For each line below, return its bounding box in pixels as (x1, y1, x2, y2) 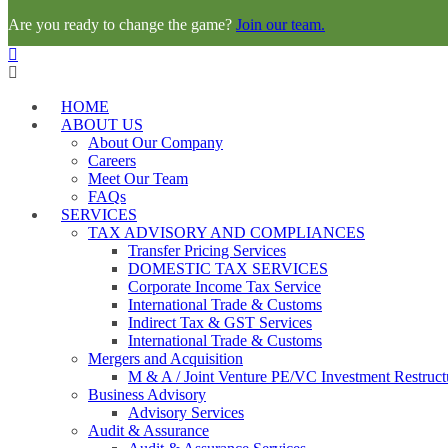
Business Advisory (88, 386, 206, 403)
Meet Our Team (88, 170, 188, 187)
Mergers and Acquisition (88, 350, 243, 367)
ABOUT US (61, 116, 143, 133)
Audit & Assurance (88, 422, 209, 439)
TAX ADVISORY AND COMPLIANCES (88, 224, 365, 241)
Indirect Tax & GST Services (128, 314, 312, 331)
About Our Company (88, 134, 223, 151)
